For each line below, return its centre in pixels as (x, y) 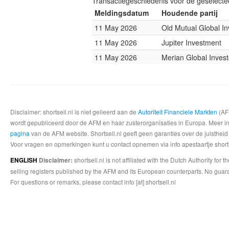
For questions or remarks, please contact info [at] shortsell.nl (93, 182)
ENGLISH (25, 160)
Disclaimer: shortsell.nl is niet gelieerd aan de (74, 112)
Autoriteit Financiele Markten (178, 112)
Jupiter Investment (191, 42)
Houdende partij (190, 13)
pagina (20, 133)
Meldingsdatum (122, 13)
